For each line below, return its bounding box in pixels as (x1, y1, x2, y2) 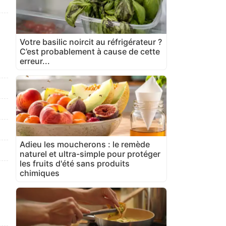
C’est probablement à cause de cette (20, 46, 160, 56)
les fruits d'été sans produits (20, 158, 130, 168)
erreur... (20, 55, 50, 66)
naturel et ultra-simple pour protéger (20, 148, 160, 159)
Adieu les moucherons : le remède (20, 139, 150, 149)
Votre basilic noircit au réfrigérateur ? (20, 36, 162, 47)
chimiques (20, 167, 60, 178)
